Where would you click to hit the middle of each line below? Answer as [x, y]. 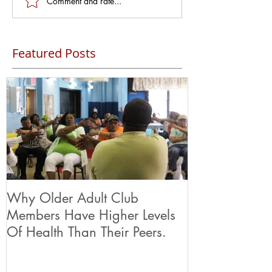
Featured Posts [54, 53]
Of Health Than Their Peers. [87, 232]
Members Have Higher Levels [91, 215]
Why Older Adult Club [73, 198]
